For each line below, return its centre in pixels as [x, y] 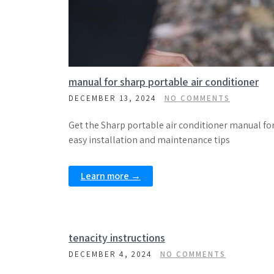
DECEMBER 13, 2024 [113, 98]
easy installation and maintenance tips [149, 140]
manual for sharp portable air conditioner [164, 82]
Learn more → [111, 176]
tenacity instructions [117, 238]
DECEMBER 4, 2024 [110, 254]
